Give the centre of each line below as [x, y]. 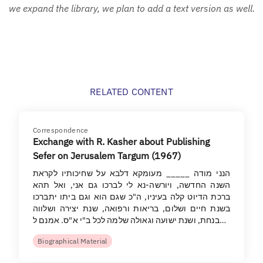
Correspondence [61, 130]
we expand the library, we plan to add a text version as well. [131, 8]
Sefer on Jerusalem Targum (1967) [107, 155]
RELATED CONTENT [131, 91]
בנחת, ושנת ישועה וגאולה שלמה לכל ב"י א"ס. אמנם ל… [222, 220]
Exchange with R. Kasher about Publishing [121, 141]
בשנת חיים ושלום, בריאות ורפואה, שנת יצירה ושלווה [131, 208]
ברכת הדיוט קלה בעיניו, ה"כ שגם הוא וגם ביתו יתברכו [131, 196]
